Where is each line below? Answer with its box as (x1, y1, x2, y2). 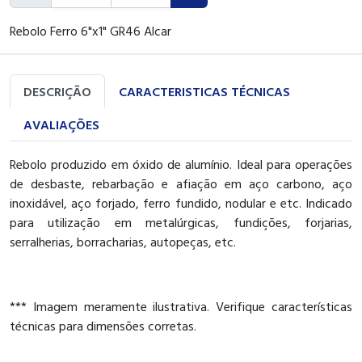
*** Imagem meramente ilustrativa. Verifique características (10, 296, 352, 316)
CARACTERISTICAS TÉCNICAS (119, 81, 290, 101)
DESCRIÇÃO (23, 81, 91, 101)
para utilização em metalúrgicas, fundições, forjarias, (10, 212, 352, 232)
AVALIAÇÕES (23, 114, 99, 134)
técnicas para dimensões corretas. (10, 315, 200, 335)
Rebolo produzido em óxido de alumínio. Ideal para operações (10, 154, 352, 174)
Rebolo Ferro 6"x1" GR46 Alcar (10, 20, 171, 40)
